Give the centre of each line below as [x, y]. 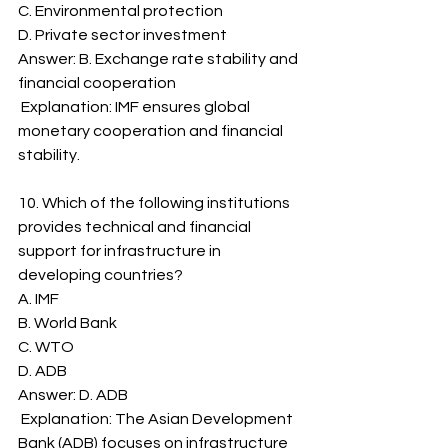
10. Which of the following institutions [155, 203]
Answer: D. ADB [73, 395]
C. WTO [46, 347]
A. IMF [38, 299]
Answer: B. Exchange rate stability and [159, 59]
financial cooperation [97, 83]
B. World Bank [67, 323]
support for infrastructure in [121, 251]
